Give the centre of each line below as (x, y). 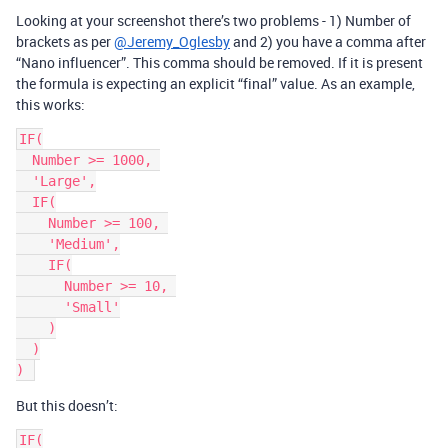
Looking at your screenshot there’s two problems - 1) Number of (213, 21)
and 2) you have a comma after (328, 42)
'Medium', (32, 244)
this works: (50, 105)
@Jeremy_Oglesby (172, 42)
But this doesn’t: (67, 406)
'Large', (24, 181)
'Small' (40, 307)
